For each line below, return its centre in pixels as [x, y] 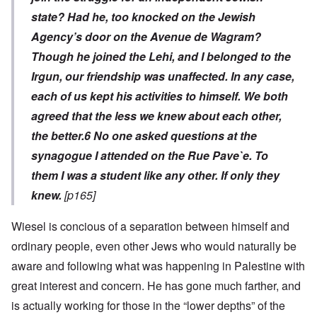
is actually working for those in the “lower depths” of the [148, 306]
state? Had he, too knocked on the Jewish [143, 17]
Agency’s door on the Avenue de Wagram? [146, 37]
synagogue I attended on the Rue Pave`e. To [150, 156]
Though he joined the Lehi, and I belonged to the [161, 57]
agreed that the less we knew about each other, [156, 116]
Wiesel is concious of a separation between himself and [150, 226]
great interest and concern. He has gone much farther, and [156, 286]
